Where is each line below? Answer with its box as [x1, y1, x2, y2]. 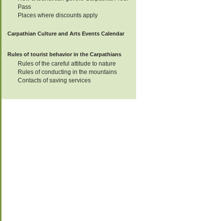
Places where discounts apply [18, 12, 98, 19]
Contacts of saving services [18, 77, 91, 84]
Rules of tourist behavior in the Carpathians [7, 51, 121, 57]
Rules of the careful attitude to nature [18, 60, 116, 67]
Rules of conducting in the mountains [18, 69, 117, 75]
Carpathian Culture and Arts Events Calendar [7, 31, 124, 37]
